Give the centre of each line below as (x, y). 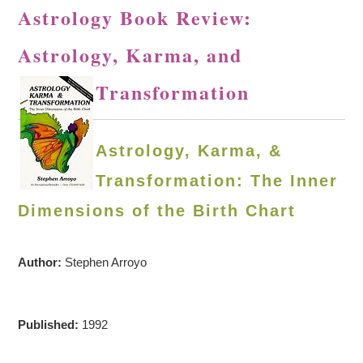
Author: (42, 262)
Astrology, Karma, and (130, 55)
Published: (50, 325)
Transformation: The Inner (217, 181)
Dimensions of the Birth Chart (157, 211)
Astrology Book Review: (135, 17)
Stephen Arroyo (106, 262)
